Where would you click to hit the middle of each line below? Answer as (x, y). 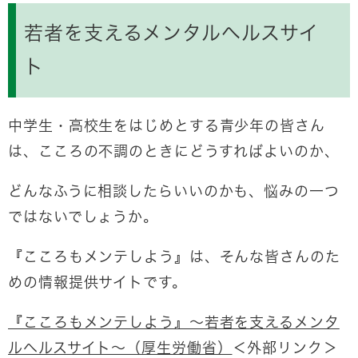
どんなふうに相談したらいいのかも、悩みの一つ (174, 191)
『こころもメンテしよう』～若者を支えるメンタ (174, 322)
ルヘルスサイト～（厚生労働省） (120, 348)
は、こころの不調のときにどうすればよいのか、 (174, 151)
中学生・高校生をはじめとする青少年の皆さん (167, 126)
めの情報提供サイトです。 (97, 282)
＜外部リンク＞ (285, 348)
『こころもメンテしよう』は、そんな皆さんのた (174, 257)
